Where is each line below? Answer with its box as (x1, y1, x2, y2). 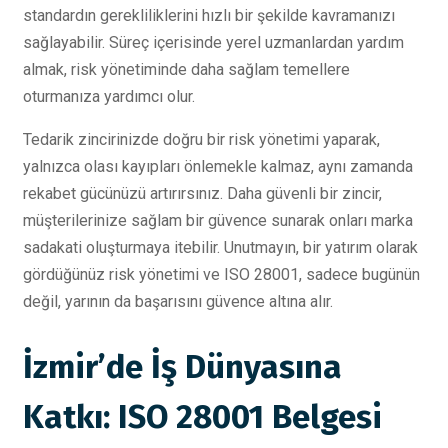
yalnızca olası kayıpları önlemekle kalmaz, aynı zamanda (23, 156, 413, 176)
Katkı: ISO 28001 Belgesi (23, 396, 382, 437)
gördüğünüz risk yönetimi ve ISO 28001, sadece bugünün (23, 264, 420, 284)
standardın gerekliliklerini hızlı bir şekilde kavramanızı (23, 5, 395, 25)
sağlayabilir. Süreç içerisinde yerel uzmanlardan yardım (23, 32, 404, 52)
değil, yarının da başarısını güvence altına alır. (23, 291, 333, 311)
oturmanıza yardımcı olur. (23, 86, 195, 106)
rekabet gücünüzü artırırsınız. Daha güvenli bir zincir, (23, 183, 382, 203)
